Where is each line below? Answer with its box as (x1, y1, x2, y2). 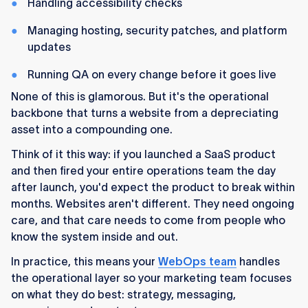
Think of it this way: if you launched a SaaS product (11, 148, 276, 161)
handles (236, 255, 280, 268)
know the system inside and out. (11, 230, 178, 243)
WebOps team (158, 255, 236, 268)
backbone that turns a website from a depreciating (11, 107, 278, 120)
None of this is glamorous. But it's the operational (11, 90, 269, 103)
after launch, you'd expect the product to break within (11, 181, 295, 194)
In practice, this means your (11, 255, 158, 268)
